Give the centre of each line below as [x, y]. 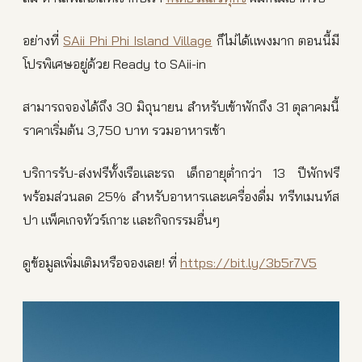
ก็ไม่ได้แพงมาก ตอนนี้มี [276, 40]
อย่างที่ [43, 40]
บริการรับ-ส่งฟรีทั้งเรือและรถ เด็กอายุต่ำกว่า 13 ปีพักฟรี [181, 173]
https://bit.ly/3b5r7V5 [248, 263]
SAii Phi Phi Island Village [138, 40]
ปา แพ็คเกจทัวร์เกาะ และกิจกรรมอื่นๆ [121, 220]
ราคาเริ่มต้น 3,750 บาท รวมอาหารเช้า [124, 130]
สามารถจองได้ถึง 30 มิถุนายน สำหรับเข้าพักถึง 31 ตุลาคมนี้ [181, 107]
